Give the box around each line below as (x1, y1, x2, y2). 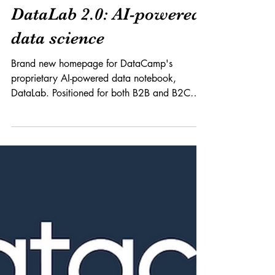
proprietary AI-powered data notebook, (11, 195, 176, 207)
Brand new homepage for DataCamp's (11, 180, 172, 193)
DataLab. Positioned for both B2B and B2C (11, 209, 190, 222)
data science (11, 151, 104, 171)
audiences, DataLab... (11, 224, 103, 237)
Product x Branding (20, 101, 91, 113)
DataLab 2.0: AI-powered (11, 127, 201, 147)
